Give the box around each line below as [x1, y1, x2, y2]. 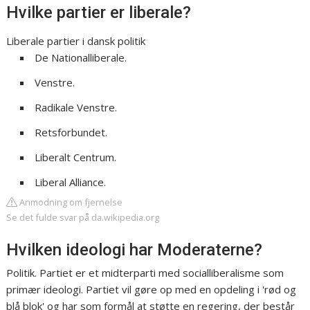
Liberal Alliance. [35, 175, 107, 190]
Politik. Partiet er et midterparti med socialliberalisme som [6, 266, 284, 280]
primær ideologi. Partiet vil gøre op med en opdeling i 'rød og [6, 282, 297, 297]
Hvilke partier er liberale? [6, 3, 192, 23]
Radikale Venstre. [35, 100, 118, 115]
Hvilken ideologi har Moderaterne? [6, 240, 263, 260]
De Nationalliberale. [35, 51, 127, 65]
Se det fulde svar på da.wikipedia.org [6, 211, 160, 224]
